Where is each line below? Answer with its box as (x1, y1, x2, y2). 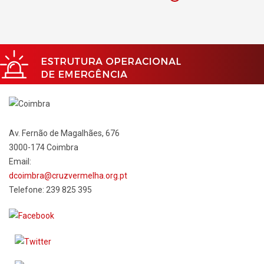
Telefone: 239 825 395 (9, 185, 92, 195)
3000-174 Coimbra (9, 143, 78, 153)
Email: (9, 157, 31, 167)
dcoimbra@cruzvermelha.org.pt (9, 171, 127, 181)
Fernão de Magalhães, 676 (22, 128, 120, 138)
